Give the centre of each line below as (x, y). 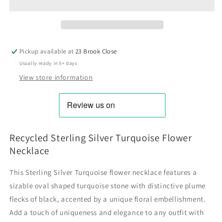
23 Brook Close (96, 52)
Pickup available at (48, 52)
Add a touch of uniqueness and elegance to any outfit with (107, 212)
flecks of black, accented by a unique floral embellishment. (108, 199)
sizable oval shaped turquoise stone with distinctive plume (108, 186)
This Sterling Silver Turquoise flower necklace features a (103, 172)
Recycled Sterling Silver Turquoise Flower (101, 138)
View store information (56, 78)
